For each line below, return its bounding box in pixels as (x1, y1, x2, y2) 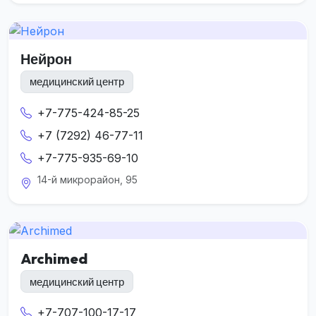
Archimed (20, 250, 87, 268)
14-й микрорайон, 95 (37, 173, 138, 186)
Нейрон (20, 49, 72, 68)
